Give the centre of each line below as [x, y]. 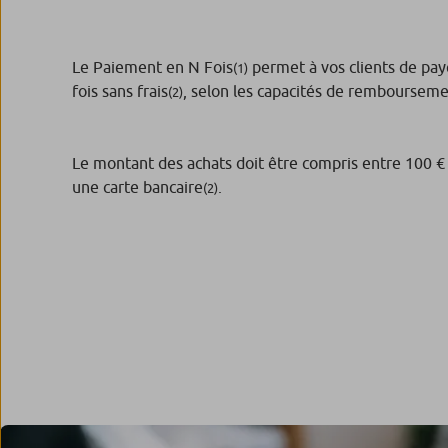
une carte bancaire [137, 186]
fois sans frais [120, 90]
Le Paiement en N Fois [152, 66]
